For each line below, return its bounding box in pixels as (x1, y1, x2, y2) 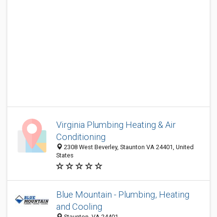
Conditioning (56, 132, 106, 142)
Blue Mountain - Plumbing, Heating (56, 189, 189, 200)
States (56, 152, 74, 159)
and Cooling (56, 201, 102, 212)
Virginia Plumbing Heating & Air (56, 120, 176, 130)
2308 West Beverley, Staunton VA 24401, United (62, 143, 194, 151)
